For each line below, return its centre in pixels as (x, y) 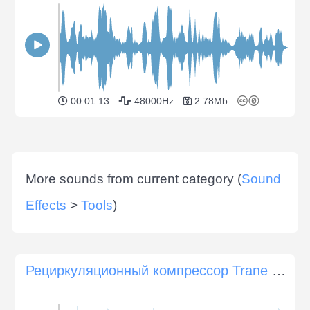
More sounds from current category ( (134, 179)
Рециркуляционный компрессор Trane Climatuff (279, 270)
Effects (46, 205)
